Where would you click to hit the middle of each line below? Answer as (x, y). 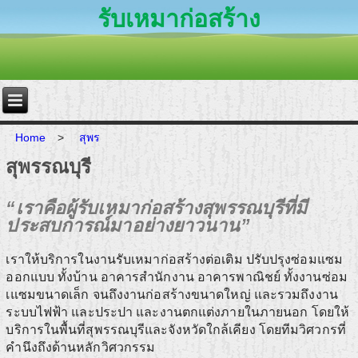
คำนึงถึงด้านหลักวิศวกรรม (81, 348)
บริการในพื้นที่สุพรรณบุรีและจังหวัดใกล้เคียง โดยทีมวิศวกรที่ (176, 330)
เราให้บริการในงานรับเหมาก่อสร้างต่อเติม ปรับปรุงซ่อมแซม (174, 260)
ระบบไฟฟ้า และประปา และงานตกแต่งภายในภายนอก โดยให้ (178, 312)
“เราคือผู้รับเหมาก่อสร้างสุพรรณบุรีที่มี (157, 208)
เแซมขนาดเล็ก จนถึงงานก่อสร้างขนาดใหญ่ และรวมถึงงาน (172, 295)
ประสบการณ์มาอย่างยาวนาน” (128, 226)
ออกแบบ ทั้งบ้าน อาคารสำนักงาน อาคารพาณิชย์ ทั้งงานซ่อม (177, 277)
